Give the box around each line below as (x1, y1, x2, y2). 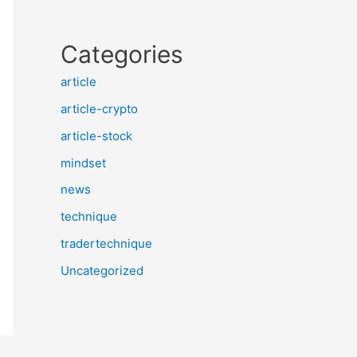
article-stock (61, 127, 132, 143)
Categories (61, 40, 183, 69)
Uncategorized (61, 262, 143, 278)
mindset (61, 155, 106, 171)
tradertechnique (61, 235, 152, 251)
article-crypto (61, 101, 138, 116)
